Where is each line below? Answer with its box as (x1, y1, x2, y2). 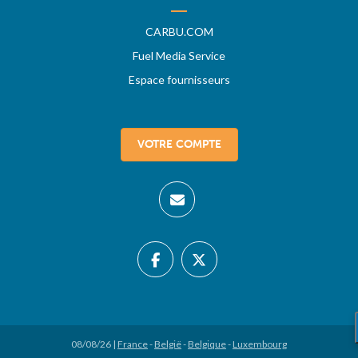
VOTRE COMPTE (137, 137, 221, 152)
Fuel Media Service (133, 49, 225, 63)
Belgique (188, 338, 226, 351)
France (117, 338, 148, 351)
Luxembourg (233, 338, 287, 351)
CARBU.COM (145, 25, 213, 39)
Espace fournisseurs (128, 73, 230, 87)
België (154, 338, 181, 351)
